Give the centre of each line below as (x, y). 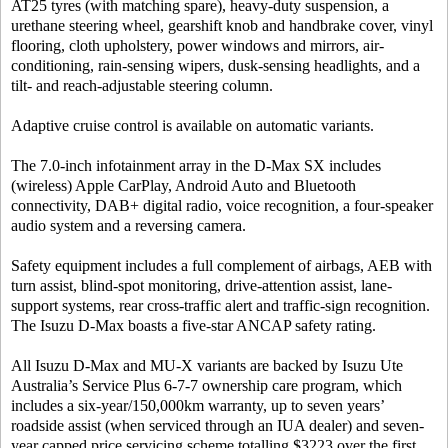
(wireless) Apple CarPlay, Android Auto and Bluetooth (183, 186)
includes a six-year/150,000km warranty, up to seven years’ (197, 406)
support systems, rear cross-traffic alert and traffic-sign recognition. (220, 306)
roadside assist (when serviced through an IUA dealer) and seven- (217, 426)
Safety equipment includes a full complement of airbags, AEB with (221, 266)
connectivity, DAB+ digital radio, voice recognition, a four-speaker (222, 206)
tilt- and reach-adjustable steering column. (142, 86)
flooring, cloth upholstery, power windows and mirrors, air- (197, 46)
